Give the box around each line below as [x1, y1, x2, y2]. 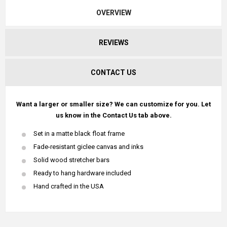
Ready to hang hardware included [33, 169, 131, 177]
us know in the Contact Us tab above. [55, 111, 172, 119]
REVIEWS [98, 38, 129, 47]
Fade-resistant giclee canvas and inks [33, 142, 143, 150]
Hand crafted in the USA [33, 182, 104, 190]
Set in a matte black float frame [33, 129, 125, 137]
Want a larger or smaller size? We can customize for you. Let [16, 100, 211, 108]
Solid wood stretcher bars [33, 156, 109, 164]
